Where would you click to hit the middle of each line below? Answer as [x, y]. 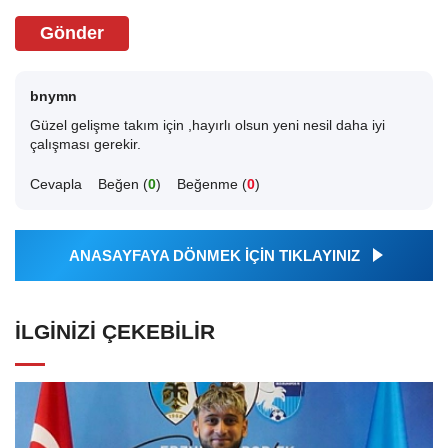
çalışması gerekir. [85, 145]
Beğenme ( [212, 184]
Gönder [72, 33]
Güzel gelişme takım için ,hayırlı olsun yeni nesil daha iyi [207, 126]
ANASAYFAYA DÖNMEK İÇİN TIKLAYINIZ [214, 256]
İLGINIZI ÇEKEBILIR [115, 332]
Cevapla [56, 184]
